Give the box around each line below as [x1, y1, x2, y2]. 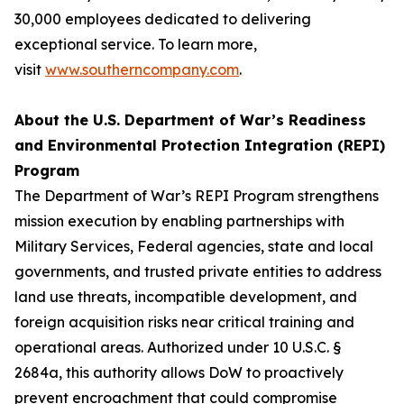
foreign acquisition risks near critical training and [14, 313, 354, 331]
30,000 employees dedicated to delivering [14, 10, 311, 28]
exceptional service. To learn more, [14, 35, 257, 53]
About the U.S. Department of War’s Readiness [14, 111, 366, 129]
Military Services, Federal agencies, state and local [14, 237, 373, 255]
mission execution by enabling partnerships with [14, 212, 344, 230]
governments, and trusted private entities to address [14, 262, 381, 280]
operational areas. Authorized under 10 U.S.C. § [14, 338, 341, 356]
